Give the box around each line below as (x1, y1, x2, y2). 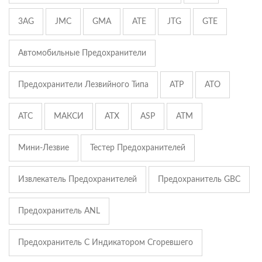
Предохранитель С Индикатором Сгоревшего (18, 239, 193, 247)
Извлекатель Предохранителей (18, 175, 137, 184)
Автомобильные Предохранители (18, 49, 146, 58)
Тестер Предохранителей (90, 144, 185, 153)
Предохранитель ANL (18, 207, 100, 216)
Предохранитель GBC (158, 175, 240, 184)
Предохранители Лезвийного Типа (18, 81, 149, 89)
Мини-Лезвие (18, 144, 69, 153)
